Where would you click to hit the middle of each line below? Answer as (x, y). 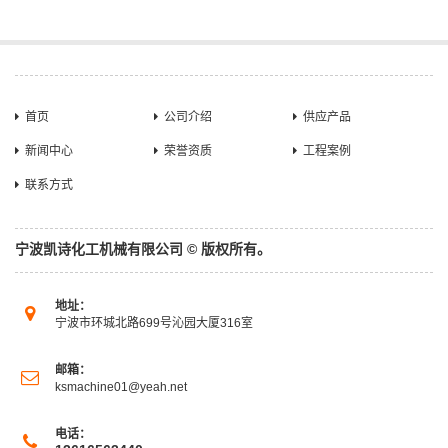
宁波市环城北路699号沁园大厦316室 (154, 323)
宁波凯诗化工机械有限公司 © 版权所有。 (143, 249)
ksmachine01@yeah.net (121, 387)
